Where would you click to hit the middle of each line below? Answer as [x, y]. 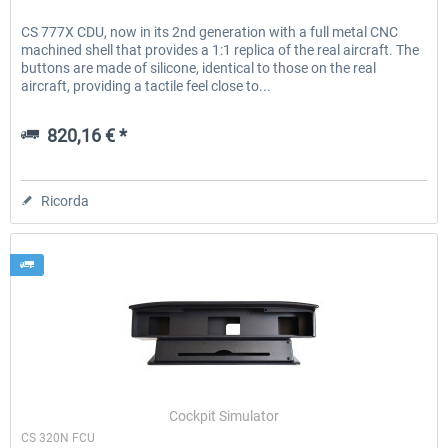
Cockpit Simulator [224, 415]
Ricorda [65, 201]
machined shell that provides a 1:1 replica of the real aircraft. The [220, 50]
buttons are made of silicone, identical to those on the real [199, 68]
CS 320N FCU [58, 437]
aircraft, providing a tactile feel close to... [146, 86]
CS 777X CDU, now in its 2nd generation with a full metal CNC [210, 32]
